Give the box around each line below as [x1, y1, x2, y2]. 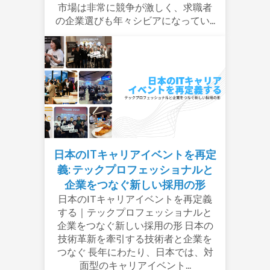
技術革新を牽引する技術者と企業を [58, 232, 212, 244]
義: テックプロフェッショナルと [57, 162, 213, 176]
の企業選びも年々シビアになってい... [55, 14, 215, 26]
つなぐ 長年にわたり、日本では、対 [57, 245, 213, 257]
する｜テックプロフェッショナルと [58, 206, 212, 218]
